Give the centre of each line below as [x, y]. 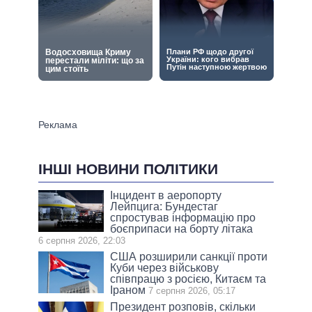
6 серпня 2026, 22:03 [82, 241]
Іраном [128, 290]
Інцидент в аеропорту [166, 196]
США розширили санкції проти [189, 257]
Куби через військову [165, 268]
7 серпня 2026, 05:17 [192, 291]
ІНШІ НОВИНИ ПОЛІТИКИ [128, 169]
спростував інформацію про [183, 218]
